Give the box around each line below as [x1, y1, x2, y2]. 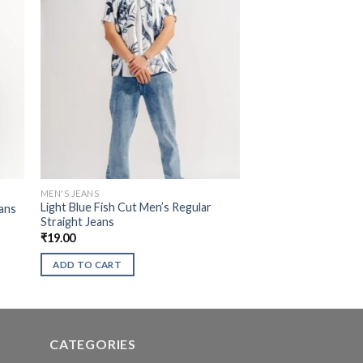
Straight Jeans [40, 215, 114, 229]
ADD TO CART [53, 259, 122, 271]
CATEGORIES [49, 336, 136, 352]
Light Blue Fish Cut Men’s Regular [40, 200, 211, 215]
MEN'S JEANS [40, 187, 100, 199]
